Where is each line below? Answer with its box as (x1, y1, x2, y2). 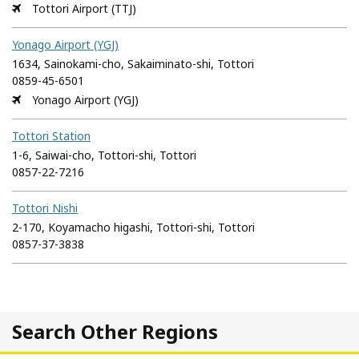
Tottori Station (12, 127, 91, 143)
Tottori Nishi (12, 200, 78, 216)
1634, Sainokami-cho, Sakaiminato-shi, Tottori (12, 55, 254, 71)
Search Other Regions (12, 317, 218, 345)
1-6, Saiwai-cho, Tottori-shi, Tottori (12, 147, 196, 163)
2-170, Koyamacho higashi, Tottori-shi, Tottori (12, 219, 255, 235)
